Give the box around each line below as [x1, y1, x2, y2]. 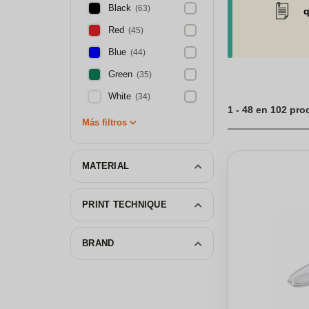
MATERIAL [82, 161, 130, 171]
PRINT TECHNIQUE [82, 199, 167, 210]
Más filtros [82, 117, 127, 128]
